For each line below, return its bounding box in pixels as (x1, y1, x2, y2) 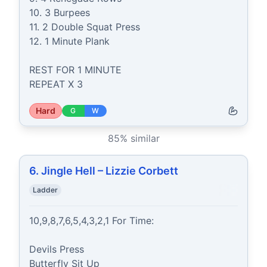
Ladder (33, 185, 58, 194)
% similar (119, 132, 160, 144)
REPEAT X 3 (29, 78, 83, 90)
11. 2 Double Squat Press (29, 21, 140, 33)
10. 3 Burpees (29, 7, 90, 18)
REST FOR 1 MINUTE (29, 64, 122, 76)
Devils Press (29, 243, 84, 255)
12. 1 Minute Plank (29, 35, 110, 47)
